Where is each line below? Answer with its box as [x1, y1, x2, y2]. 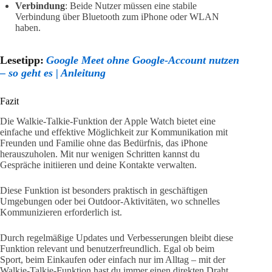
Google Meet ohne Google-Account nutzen [46, 54, 239, 67]
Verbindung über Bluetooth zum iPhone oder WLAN [15, 12, 219, 22]
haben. [15, 22, 41, 33]
